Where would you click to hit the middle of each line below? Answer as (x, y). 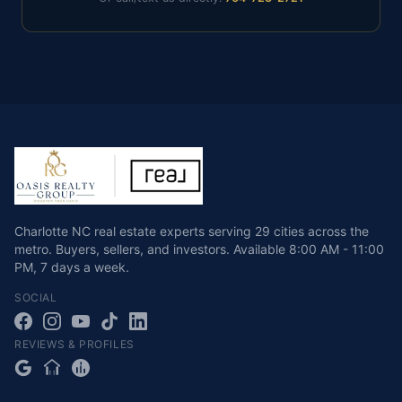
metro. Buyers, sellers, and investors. (122, 249)
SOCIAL (36, 297)
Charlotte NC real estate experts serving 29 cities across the (192, 231)
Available (259, 249)
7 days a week (83, 267)
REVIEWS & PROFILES (74, 344)
